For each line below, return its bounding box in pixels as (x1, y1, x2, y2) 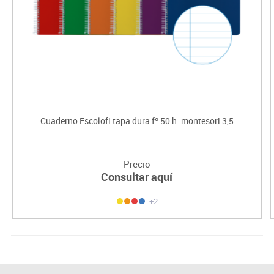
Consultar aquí (101, 169, 173, 184)
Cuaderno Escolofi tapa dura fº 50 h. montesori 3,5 (40, 114, 234, 127)
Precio (123, 157, 150, 170)
